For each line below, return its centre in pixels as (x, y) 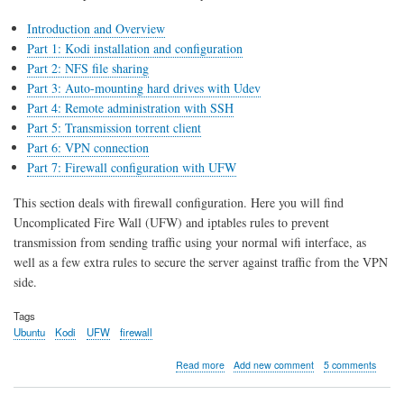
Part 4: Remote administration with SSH (130, 107)
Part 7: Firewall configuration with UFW (132, 167)
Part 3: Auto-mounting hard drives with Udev (144, 87)
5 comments (349, 365)
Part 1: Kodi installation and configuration (135, 48)
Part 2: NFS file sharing (88, 68)
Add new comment (274, 365)
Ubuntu (29, 332)
